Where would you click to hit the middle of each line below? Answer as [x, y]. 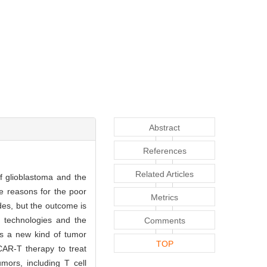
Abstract [164, 127]
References [164, 150]
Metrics [164, 197]
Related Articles [164, 174]
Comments [164, 220]
